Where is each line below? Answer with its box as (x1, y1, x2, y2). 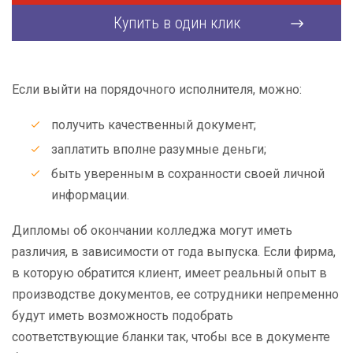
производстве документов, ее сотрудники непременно (12, 287, 339, 302)
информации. (51, 188, 129, 203)
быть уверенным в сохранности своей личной (51, 166, 325, 181)
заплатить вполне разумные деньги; (51, 142, 266, 157)
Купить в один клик (113, 13, 240, 32)
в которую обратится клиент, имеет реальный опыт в (12, 266, 327, 281)
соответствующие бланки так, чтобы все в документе (12, 329, 330, 344)
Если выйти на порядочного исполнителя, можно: (12, 82, 302, 97)
